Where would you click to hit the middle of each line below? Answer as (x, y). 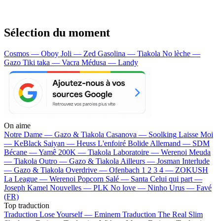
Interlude (196, 161)
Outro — (54, 161)
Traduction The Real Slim (163, 214)
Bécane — (21, 152)
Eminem (107, 214)
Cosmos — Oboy (32, 53)
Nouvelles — (72, 187)
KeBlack (28, 143)
